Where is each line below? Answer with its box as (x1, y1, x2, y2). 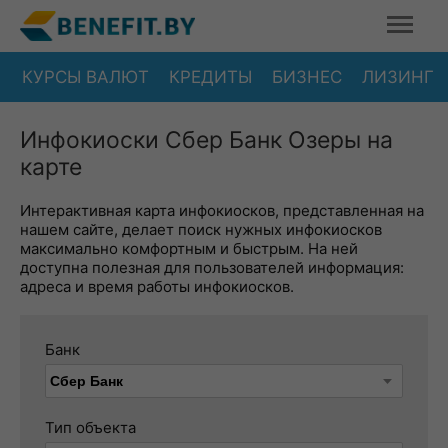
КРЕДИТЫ (169, 66, 252, 87)
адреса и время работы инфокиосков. (20, 277, 294, 296)
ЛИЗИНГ (362, 66, 434, 87)
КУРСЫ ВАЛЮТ (22, 66, 149, 87)
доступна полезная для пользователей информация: (20, 258, 404, 277)
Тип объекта (45, 418, 136, 437)
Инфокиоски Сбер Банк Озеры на (20, 126, 393, 154)
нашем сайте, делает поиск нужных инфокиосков (20, 220, 382, 239)
